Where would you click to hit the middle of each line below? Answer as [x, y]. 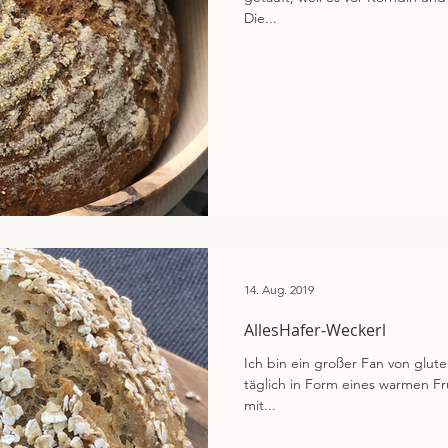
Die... [260, 17]
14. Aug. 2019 [279, 289]
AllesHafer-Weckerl [315, 330]
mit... [260, 405]
